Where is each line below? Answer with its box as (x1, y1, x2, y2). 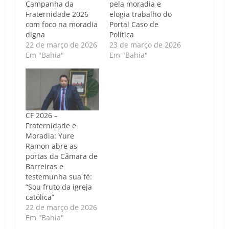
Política (109, 29, 134, 39)
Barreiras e (26, 161, 63, 171)
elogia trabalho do (109, 9, 172, 19)
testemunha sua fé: (26, 171, 92, 181)
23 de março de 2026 (109, 39, 181, 50)
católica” (26, 192, 54, 202)
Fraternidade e (26, 120, 76, 130)
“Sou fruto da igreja (26, 181, 92, 192)
